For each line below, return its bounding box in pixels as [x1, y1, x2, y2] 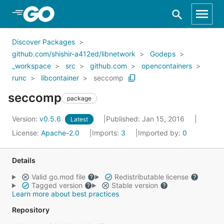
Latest [70, 115, 88, 123]
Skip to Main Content [20, 8, 101, 18]
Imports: [92, 128, 121, 137]
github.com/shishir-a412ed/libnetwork [12, 49, 135, 58]
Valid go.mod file [29, 172, 87, 181]
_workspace [12, 61, 51, 70]
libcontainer [41, 73, 79, 82]
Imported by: [138, 128, 182, 137]
